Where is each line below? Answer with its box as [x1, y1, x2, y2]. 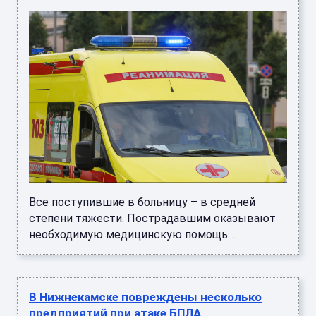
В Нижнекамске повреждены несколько [29, 290, 262, 305]
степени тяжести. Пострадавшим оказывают [29, 212, 276, 226]
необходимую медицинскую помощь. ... [29, 228, 239, 242]
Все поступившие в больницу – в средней [29, 195, 255, 209]
